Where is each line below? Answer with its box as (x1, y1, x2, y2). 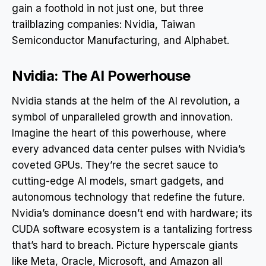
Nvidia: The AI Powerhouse (12, 66, 191, 84)
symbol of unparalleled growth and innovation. (12, 110, 233, 123)
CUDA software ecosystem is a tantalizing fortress (12, 223, 252, 235)
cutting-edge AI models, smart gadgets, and (12, 175, 224, 187)
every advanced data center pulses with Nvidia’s (12, 142, 245, 155)
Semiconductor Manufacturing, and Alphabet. (12, 34, 229, 46)
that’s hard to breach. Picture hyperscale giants (12, 239, 238, 251)
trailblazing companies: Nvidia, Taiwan (12, 18, 195, 30)
